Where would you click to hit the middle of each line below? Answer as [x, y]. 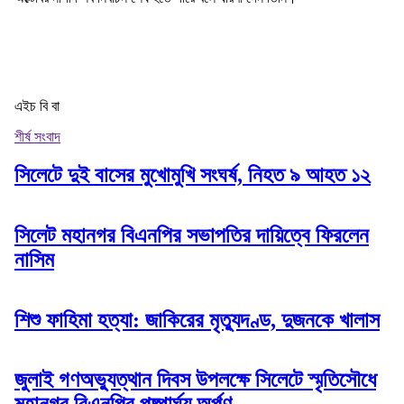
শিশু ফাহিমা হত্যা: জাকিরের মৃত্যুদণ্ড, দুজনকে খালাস [197, 320]
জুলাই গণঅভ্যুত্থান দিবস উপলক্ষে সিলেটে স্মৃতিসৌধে [195, 380]
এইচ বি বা [37, 106]
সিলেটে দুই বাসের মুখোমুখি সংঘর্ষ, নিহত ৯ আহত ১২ [193, 174]
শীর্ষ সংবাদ [37, 136]
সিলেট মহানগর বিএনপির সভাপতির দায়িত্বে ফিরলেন [192, 235]
